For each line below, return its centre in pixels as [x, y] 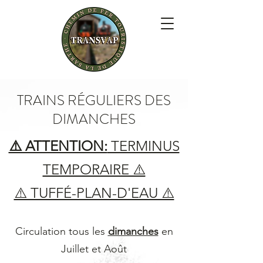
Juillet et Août [94, 249]
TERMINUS [143, 146]
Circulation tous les [61, 231]
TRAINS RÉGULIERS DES [94, 100]
